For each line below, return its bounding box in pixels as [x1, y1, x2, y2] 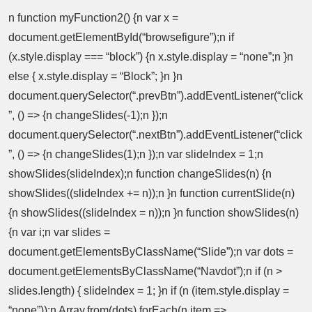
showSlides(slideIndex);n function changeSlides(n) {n [8, 167, 272, 180]
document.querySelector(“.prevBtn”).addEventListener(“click [8, 89, 303, 102]
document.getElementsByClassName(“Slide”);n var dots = [8, 245, 293, 258]
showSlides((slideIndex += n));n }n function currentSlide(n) [8, 187, 295, 199]
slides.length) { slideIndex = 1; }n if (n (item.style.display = [8, 284, 289, 297]
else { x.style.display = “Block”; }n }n [8, 70, 182, 82]
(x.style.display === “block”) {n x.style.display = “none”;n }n [8, 50, 293, 63]
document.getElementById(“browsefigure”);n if [8, 31, 234, 43]
